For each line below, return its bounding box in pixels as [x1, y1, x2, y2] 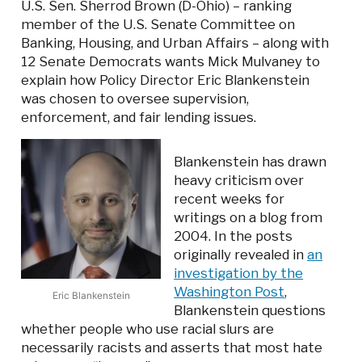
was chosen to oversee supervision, [21, 90, 250, 107]
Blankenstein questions [174, 302, 326, 319]
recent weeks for [174, 191, 285, 208]
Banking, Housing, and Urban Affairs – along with [21, 35, 330, 52]
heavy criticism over [174, 172, 305, 189]
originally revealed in [174, 246, 308, 263]
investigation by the [174, 265, 304, 282]
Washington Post [174, 284, 285, 301]
